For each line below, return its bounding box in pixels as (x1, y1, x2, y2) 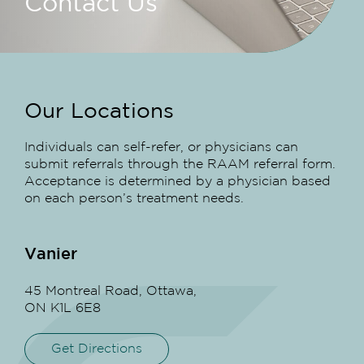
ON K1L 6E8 (24, 301, 101, 314)
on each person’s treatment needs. (24, 192, 244, 205)
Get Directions (51, 342, 142, 355)
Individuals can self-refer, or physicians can (24, 141, 298, 154)
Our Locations (24, 102, 174, 121)
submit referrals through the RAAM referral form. (24, 158, 336, 171)
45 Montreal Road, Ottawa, (24, 284, 197, 297)
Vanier (24, 246, 77, 262)
